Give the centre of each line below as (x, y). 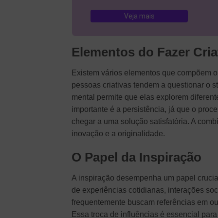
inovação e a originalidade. (118, 133)
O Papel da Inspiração (136, 157)
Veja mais (139, 16)
